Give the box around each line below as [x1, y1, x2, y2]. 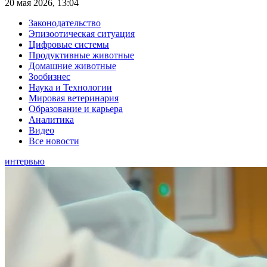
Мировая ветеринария [29, 93, 119, 104]
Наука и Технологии [29, 82, 112, 93]
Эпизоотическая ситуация [29, 29, 135, 39]
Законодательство [29, 18, 101, 29]
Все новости [29, 136, 79, 147]
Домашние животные [29, 61, 116, 72]
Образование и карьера [29, 104, 123, 114]
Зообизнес [29, 72, 70, 82]
